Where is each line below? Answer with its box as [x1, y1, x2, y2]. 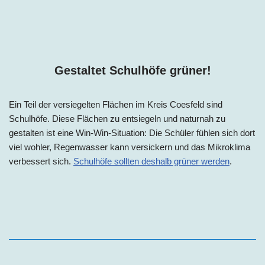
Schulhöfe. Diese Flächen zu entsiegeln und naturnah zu [9, 114, 225, 124]
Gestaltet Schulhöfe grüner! [54, 64, 211, 77]
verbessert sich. [9, 156, 73, 167]
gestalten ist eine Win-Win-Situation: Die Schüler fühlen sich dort [9, 128, 255, 138]
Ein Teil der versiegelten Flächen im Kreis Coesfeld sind [9, 99, 222, 110]
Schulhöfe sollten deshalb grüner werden [73, 156, 230, 167]
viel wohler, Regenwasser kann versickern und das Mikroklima [9, 142, 250, 153]
